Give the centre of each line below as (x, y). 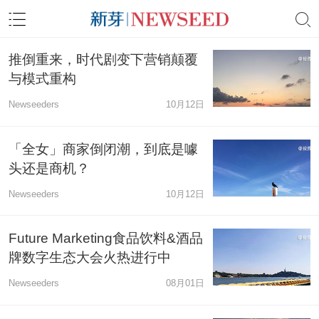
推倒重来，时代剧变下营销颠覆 (103, 60)
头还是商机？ (49, 168)
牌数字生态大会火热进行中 (89, 258)
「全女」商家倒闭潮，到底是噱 (103, 149)
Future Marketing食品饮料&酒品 (105, 239)
